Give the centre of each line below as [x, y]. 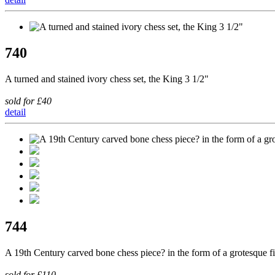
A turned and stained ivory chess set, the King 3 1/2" [107, 79]
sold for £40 [28, 101]
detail [15, 112]
